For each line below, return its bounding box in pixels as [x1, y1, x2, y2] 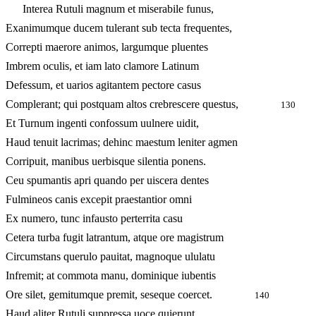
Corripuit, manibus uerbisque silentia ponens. [6, 155, 206, 168]
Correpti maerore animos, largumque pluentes [6, 41, 208, 54]
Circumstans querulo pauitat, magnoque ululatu [6, 250, 215, 263]
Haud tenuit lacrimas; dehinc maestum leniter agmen [6, 136, 238, 149]
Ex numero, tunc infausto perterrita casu [6, 212, 183, 225]
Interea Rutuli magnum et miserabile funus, [6, 3, 214, 16]
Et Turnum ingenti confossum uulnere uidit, [6, 117, 199, 130]
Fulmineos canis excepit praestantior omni [6, 193, 192, 206]
